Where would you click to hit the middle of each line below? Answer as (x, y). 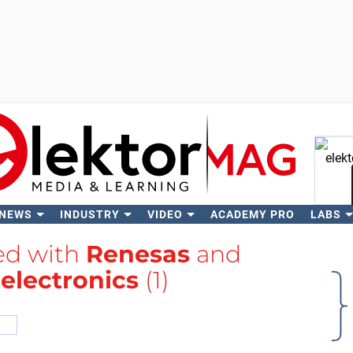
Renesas (137, 254)
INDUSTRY (89, 214)
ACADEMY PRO (252, 214)
